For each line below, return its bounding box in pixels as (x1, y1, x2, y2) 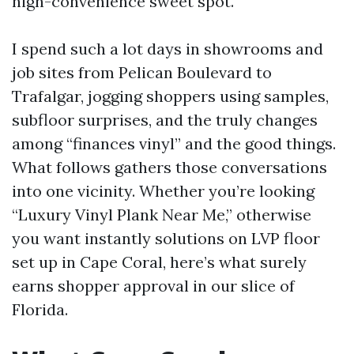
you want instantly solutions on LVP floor (12, 228, 320, 248)
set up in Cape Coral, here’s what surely (12, 252, 307, 272)
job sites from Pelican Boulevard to (12, 62, 272, 82)
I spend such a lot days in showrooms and (12, 39, 323, 58)
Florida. (12, 299, 68, 319)
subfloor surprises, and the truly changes (12, 110, 318, 130)
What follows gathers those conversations (12, 157, 327, 177)
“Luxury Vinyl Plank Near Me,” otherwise (12, 205, 311, 224)
